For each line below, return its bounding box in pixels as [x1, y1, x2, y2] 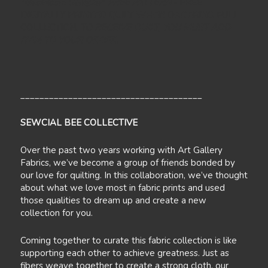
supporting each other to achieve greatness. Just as [20, 247, 229, 260]
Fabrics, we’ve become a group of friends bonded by [20, 157, 235, 169]
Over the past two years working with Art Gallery [20, 144, 223, 157]
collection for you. [20, 207, 93, 220]
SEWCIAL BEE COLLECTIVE [20, 117, 138, 129]
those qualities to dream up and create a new [20, 194, 206, 207]
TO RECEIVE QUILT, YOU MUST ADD [80, 22, 230, 34]
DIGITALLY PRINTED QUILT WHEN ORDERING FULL [20, 9, 239, 22]
